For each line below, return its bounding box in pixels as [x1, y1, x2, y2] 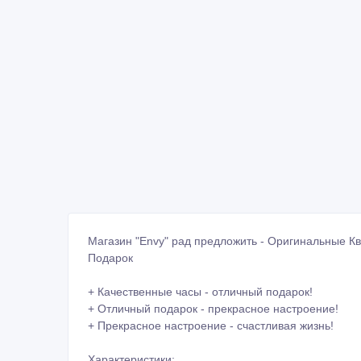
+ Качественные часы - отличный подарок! [88, 284, 313, 298]
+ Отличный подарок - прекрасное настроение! [88, 301, 338, 315]
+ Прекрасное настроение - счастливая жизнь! [88, 318, 334, 332]
